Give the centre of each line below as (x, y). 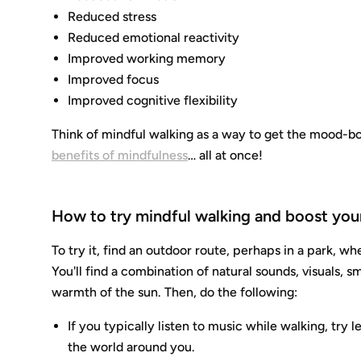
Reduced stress (112, 17)
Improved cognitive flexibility (153, 100)
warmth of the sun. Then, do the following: (175, 292)
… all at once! (226, 155)
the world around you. (132, 347)
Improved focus (114, 79)
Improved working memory (147, 58)
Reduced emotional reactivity (154, 37)
